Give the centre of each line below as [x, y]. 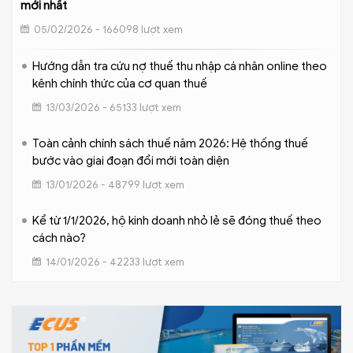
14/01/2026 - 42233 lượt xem [115, 262]
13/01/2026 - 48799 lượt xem [115, 185]
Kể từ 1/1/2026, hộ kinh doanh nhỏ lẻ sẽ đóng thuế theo [177, 221]
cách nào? [59, 238]
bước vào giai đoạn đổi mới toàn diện [131, 161]
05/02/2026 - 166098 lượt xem [108, 30]
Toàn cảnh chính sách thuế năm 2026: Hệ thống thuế [170, 143]
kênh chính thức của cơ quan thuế [120, 84]
